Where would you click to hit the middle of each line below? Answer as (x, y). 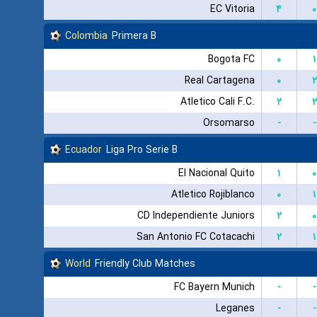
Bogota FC (231, 59)
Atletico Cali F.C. (217, 102)
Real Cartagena (219, 80)
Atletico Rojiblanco (213, 194)
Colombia (86, 36)
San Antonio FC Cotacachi (195, 237)
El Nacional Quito (216, 173)
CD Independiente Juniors (196, 215)
